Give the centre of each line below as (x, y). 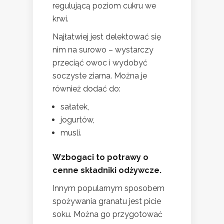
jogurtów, (77, 120)
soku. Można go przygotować (107, 214)
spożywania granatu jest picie (107, 201)
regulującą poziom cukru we (104, 6)
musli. (71, 133)
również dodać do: (86, 89)
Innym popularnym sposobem (108, 188)
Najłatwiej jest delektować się (107, 37)
